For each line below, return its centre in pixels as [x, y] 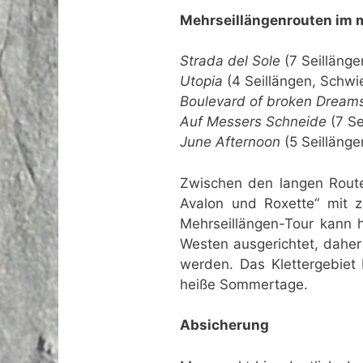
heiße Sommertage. [244, 284]
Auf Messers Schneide [253, 122]
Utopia [201, 81]
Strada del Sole [230, 61]
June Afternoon [230, 142]
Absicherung [224, 325]
